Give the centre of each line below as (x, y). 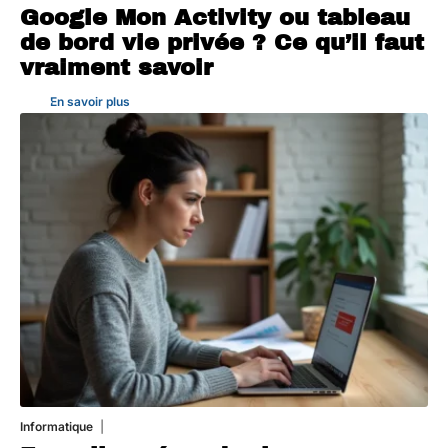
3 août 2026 (138, 426)
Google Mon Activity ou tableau (215, 18)
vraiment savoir (116, 68)
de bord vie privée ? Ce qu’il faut (222, 43)
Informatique (56, 426)
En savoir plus (90, 102)
